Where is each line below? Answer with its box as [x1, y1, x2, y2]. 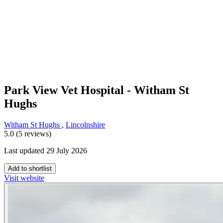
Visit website [4, 174, 44, 183]
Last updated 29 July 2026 [4, 146, 87, 155]
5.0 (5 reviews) [4, 129, 51, 138]
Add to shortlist [8, 165, 52, 173]
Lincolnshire [66, 120, 105, 129]
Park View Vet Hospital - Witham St [4, 84, 189, 97]
